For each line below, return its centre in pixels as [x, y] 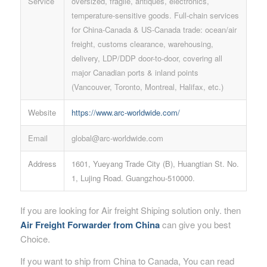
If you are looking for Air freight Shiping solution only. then [130, 210]
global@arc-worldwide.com [117, 138]
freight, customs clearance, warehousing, [142, 44]
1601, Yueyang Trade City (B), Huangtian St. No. [155, 163]
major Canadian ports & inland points [135, 72]
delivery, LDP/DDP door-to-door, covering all [147, 58]
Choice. [35, 238]
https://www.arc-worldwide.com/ [125, 112]
